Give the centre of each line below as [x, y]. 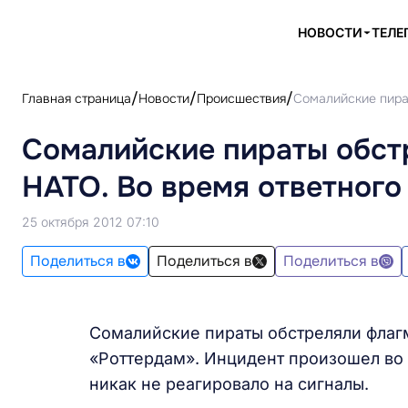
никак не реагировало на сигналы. [229, 384]
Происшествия [241, 98]
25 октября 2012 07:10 [91, 222]
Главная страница [76, 98]
